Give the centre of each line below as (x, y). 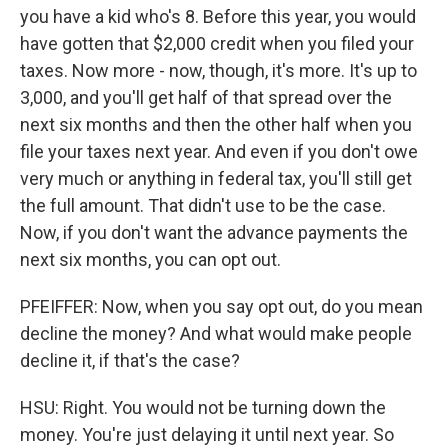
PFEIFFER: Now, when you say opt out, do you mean (221, 306)
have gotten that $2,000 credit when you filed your (217, 43)
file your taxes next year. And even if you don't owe (219, 151)
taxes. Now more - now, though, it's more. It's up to (218, 70)
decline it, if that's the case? (130, 360)
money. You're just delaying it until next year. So (207, 434)
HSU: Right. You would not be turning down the (203, 407)
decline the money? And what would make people (216, 333)
